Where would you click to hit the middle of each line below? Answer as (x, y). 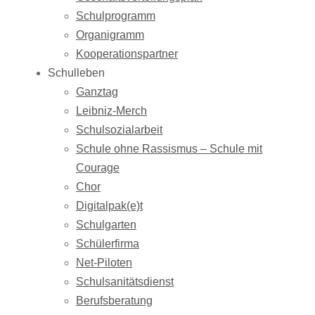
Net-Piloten (104, 263)
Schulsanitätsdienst (125, 282)
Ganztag (97, 92)
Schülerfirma (108, 244)
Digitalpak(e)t (109, 206)
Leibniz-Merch (111, 111)
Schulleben (76, 73)
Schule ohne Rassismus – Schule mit (169, 149)
